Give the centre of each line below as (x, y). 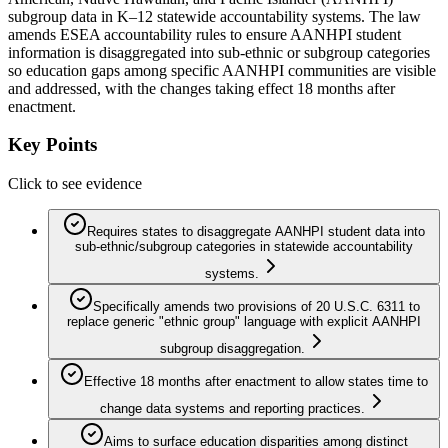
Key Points (52, 145)
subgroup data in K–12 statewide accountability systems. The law (214, 16)
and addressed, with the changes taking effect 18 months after (201, 88)
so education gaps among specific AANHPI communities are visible (222, 70)
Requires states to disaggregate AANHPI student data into (256, 232)
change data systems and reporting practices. (232, 409)
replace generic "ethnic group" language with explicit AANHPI (244, 322)
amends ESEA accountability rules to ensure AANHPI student (204, 34)
